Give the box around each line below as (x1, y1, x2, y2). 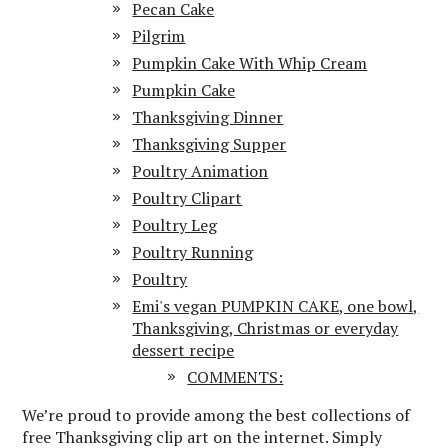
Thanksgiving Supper (132, 133, 287, 155)
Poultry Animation (132, 160, 269, 182)
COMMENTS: (187, 366, 284, 388)
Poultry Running (132, 241, 254, 263)
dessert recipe (132, 339, 235, 361)
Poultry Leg (132, 214, 218, 236)
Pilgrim (132, 25, 186, 47)
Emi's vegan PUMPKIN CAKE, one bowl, (132, 295, 419, 317)
